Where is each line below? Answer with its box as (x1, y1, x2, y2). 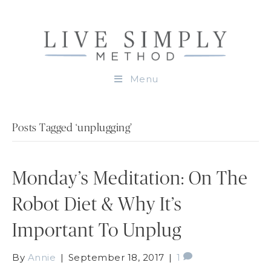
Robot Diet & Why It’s (12, 195, 182, 214)
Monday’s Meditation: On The (12, 169, 248, 188)
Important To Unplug (12, 221, 181, 240)
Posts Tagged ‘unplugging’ (12, 122, 132, 134)
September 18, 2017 (68, 251, 165, 263)
